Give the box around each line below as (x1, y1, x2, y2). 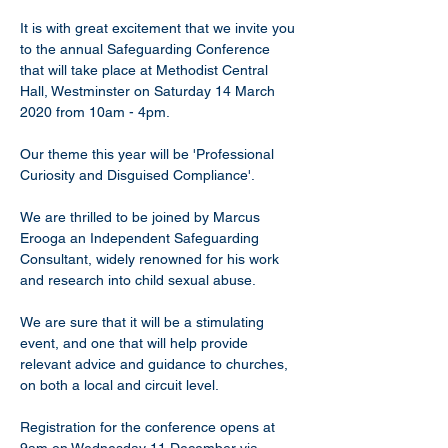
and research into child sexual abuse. (20, 272, 256, 288)
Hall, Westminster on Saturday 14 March (20, 83, 279, 99)
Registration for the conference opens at (20, 419, 279, 435)
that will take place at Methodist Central (20, 62, 272, 78)
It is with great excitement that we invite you (20, 20, 299, 36)
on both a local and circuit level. (20, 377, 219, 393)
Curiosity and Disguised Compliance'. (20, 167, 255, 183)
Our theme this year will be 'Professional (20, 146, 278, 162)
